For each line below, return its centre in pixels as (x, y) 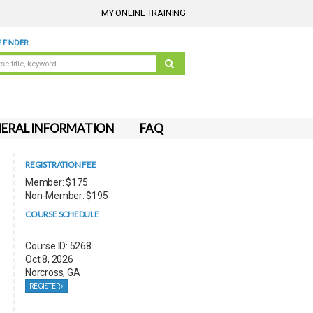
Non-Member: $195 (66, 196)
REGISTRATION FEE (60, 165)
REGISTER (45, 286)
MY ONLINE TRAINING (143, 13)
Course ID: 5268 (58, 246)
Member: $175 (56, 182)
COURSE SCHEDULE (62, 214)
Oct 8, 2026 (49, 259)
